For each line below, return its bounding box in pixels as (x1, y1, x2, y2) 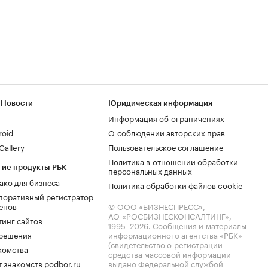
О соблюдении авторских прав (108, 126, 225, 138)
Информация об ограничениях (108, 112, 224, 124)
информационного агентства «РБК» (108, 229, 242, 240)
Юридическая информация (108, 99, 212, 107)
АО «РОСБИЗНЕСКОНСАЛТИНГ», (108, 209, 232, 221)
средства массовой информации (108, 248, 231, 260)
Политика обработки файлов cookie (108, 179, 243, 191)
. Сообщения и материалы (148, 219, 246, 231)
